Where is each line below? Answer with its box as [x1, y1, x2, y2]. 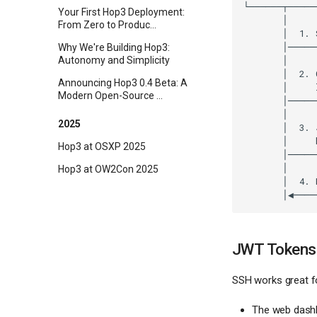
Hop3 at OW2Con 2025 [58, 163, 158, 175]
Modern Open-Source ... [58, 90, 163, 101]
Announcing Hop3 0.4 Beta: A [58, 77, 188, 88]
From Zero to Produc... [58, 19, 156, 30]
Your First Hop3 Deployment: [58, 6, 185, 18]
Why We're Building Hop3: [58, 42, 170, 53]
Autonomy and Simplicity [58, 54, 170, 66]
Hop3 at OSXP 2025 [58, 141, 146, 152]
